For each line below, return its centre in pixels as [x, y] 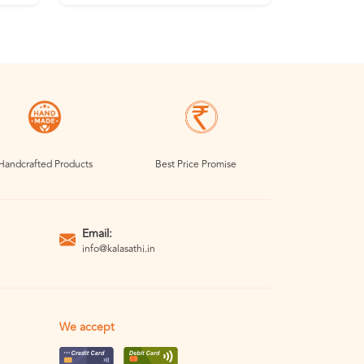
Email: [97, 233]
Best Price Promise [196, 165]
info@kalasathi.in [119, 249]
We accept [87, 327]
